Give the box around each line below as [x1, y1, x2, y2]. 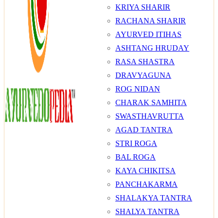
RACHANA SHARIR [115, 17, 186, 25]
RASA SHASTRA [115, 57, 175, 66]
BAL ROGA [115, 153, 156, 161]
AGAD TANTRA [115, 126, 173, 134]
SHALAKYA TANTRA [115, 194, 192, 202]
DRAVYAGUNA [115, 71, 171, 79]
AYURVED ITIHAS [115, 30, 182, 38]
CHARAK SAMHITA [115, 98, 187, 107]
